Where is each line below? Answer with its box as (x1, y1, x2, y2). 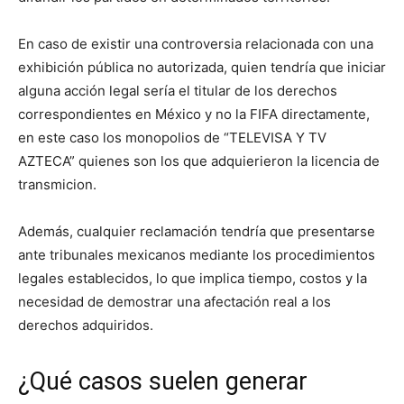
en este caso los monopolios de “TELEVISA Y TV (18, 128, 326, 146)
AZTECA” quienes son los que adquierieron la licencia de (18, 151, 380, 170)
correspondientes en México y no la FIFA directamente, (18, 105, 370, 123)
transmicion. (18, 175, 96, 193)
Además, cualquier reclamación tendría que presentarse (18, 222, 375, 240)
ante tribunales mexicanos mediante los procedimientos (18, 245, 375, 263)
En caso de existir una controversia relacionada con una (18, 34, 373, 52)
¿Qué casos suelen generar (18, 366, 308, 396)
